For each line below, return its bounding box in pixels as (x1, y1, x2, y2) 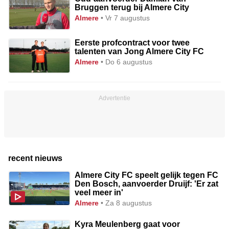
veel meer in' (75, 188, 124, 197)
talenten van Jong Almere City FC (75, 47, 204, 56)
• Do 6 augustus (101, 57, 153, 66)
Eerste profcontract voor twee (75, 38, 190, 47)
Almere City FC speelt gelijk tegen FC (75, 170, 219, 179)
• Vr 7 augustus (101, 13, 150, 22)
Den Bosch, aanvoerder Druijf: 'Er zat (75, 179, 219, 188)
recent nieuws (8, 153, 62, 163)
